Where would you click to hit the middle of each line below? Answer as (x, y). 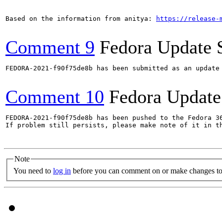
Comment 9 (50, 47)
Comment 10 (55, 97)
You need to (33, 170)
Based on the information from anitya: (81, 19)
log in (62, 170)
